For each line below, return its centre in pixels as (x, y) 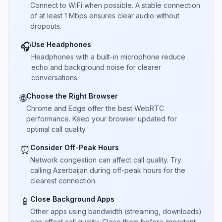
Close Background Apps (72, 199)
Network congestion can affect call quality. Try (106, 160)
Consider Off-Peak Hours (75, 147)
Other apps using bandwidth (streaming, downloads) (116, 211)
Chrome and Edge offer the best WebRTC (95, 108)
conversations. (55, 78)
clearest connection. (63, 181)
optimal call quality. (56, 129)
